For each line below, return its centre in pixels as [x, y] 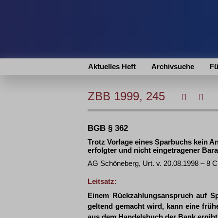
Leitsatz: [102, 181]
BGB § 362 [108, 128]
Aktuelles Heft [112, 66]
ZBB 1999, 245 [128, 96]
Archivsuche [173, 66]
